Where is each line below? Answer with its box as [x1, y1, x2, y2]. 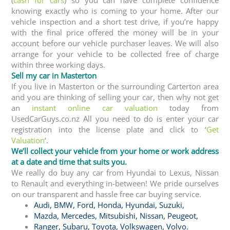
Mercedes [61, 210, 95, 221]
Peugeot [167, 210, 197, 221]
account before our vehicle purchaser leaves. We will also [11, 37, 219, 48]
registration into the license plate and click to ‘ [11, 124, 206, 135]
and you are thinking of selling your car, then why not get [11, 91, 219, 102]
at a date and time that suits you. [11, 156, 127, 167]
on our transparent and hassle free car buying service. [11, 188, 202, 199]
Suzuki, [159, 199, 185, 210]
